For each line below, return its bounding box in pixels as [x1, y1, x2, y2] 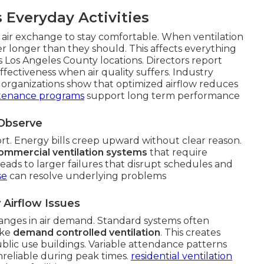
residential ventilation [131, 250, 232, 262]
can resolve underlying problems [7, 170, 166, 181]
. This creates [160, 226, 220, 238]
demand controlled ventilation [13, 226, 160, 238]
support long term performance [84, 90, 240, 101]
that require [147, 146, 207, 158]
